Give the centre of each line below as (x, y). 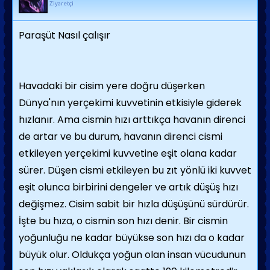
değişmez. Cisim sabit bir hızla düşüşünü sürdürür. (134, 204)
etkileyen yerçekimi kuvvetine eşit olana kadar (128, 153)
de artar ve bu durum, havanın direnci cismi (121, 137)
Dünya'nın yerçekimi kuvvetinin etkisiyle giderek (130, 103)
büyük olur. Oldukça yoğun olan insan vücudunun (132, 255)
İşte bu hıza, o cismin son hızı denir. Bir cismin (123, 221)
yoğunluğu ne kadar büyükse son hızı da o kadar (132, 238)
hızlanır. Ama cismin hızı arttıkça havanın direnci (132, 120)
